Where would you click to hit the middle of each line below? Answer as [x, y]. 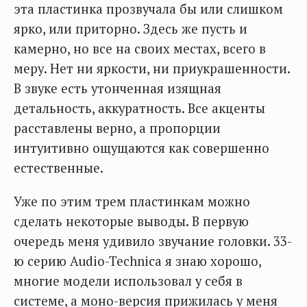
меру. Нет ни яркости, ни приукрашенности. [152, 68]
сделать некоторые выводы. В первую [131, 221]
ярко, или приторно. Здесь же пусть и [131, 28]
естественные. [59, 168]
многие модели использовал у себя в [128, 281]
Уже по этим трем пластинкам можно [132, 201]
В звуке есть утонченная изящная [118, 88]
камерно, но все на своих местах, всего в [140, 48]
